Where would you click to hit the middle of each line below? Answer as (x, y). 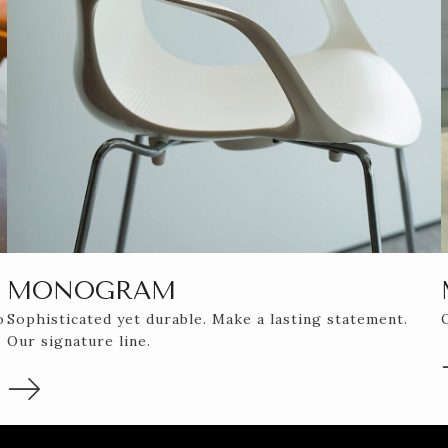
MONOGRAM (91, 290)
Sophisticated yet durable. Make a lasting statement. (207, 318)
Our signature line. (78, 340)
